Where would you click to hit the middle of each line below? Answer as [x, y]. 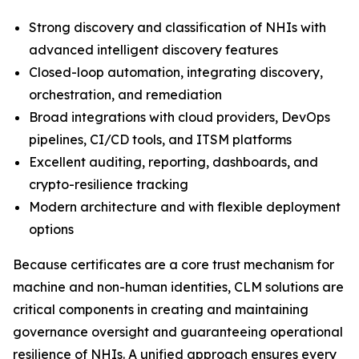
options [51, 230]
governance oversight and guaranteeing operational [178, 332]
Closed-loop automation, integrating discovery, [176, 73]
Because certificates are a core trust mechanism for [173, 265]
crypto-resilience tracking [109, 185]
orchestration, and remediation [125, 95]
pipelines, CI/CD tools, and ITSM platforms [160, 140]
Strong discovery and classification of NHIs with [177, 28]
